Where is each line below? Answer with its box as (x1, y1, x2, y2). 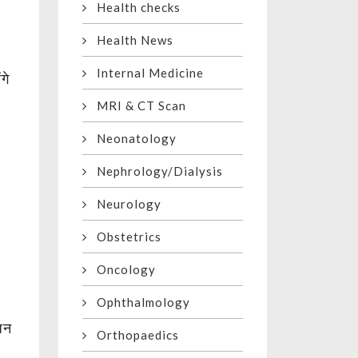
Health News (87, 33, 173, 48)
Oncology (87, 262, 156, 277)
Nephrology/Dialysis (87, 164, 223, 179)
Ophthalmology (87, 295, 190, 310)
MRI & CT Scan (87, 98, 186, 113)
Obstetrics (87, 229, 161, 245)
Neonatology (87, 131, 177, 146)
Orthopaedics (87, 328, 179, 343)
